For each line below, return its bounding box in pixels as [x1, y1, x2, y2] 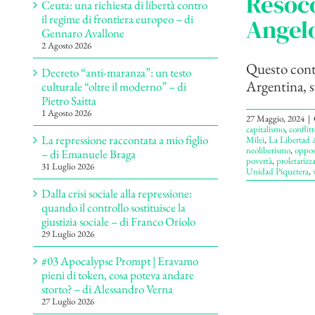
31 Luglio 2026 [41, 160, 94, 173]
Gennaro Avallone [41, 25, 124, 41]
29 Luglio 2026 [41, 228, 94, 240]
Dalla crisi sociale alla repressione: [41, 186, 192, 202]
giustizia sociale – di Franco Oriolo [41, 214, 195, 230]
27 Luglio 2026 [41, 295, 94, 308]
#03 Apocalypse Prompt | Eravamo [41, 253, 198, 269]
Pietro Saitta [41, 93, 96, 109]
